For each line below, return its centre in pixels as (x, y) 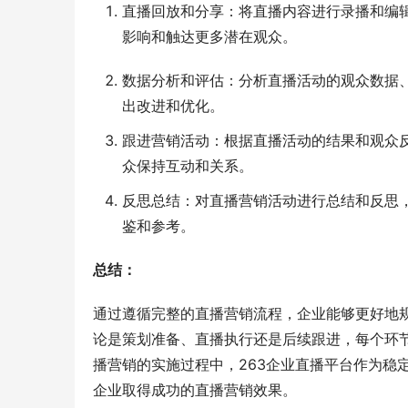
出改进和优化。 (173, 106)
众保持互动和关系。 (188, 166)
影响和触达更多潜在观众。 (209, 37)
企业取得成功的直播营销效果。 (195, 390)
